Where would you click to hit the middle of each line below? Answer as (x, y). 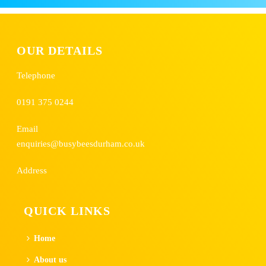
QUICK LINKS (67, 211)
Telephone (36, 75)
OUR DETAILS (60, 51)
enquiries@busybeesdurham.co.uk (81, 143)
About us (50, 260)
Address (32, 170)
